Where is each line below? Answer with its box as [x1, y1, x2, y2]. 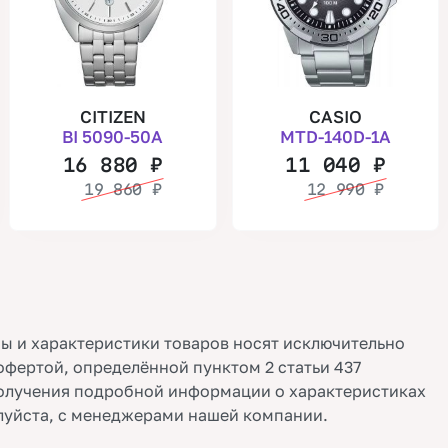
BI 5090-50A [62, 125, 164, 147]
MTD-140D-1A [279, 125, 391, 147]
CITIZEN [79, 105, 146, 127]
